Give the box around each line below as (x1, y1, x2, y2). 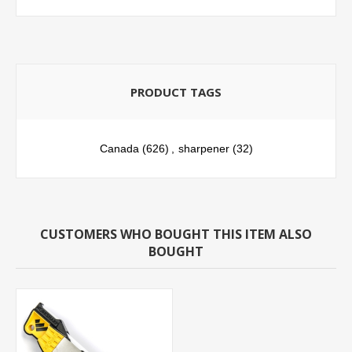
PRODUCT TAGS (130, 84, 222, 101)
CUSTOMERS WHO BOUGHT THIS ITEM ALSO (40, 225, 312, 244)
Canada (99, 142, 139, 156)
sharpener (178, 142, 229, 156)
